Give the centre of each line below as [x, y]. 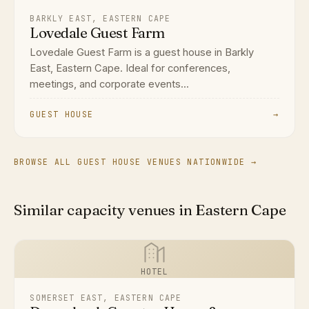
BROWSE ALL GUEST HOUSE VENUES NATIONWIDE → [136, 161]
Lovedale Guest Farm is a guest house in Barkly [142, 53]
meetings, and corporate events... [110, 84]
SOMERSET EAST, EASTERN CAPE [106, 298]
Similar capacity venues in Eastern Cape [150, 210]
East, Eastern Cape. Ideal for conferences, [130, 69]
